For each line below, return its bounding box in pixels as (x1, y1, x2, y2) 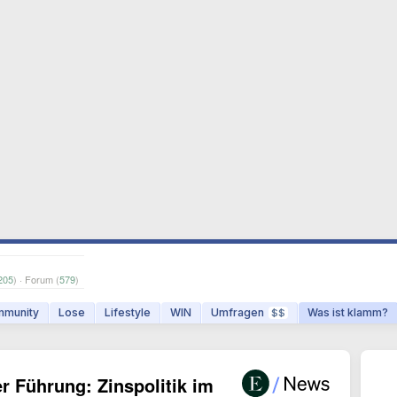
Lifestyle (105, 306, 151, 319)
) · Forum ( (13, 272, 59, 286)
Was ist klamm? (307, 306, 388, 319)
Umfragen (211, 306, 264, 319)
